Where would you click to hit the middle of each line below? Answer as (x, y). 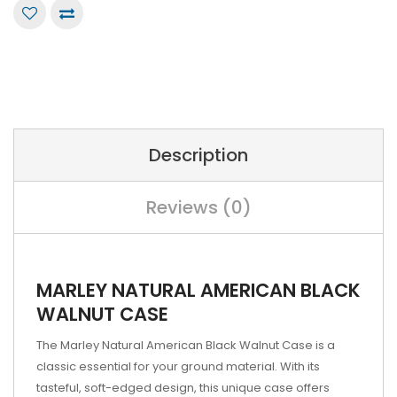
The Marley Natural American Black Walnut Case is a (186, 345)
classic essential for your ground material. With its (178, 366)
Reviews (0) (198, 207)
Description (198, 155)
